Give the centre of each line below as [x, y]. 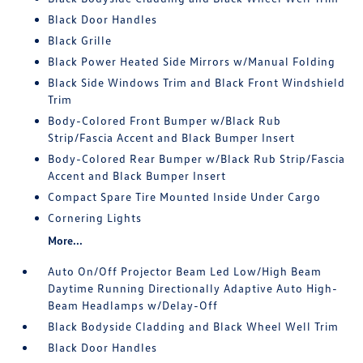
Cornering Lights [95, 218]
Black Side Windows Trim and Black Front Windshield [197, 82]
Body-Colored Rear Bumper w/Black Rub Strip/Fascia [197, 158]
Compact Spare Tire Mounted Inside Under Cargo [185, 196]
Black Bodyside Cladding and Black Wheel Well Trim [194, 326]
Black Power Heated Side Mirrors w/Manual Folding [192, 61]
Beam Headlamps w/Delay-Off [133, 305]
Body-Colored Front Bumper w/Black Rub [165, 120]
